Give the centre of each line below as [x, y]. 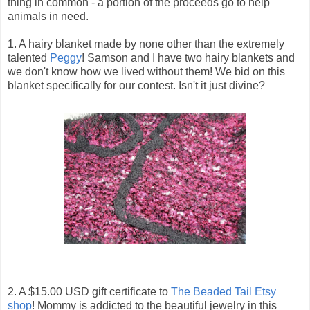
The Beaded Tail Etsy [224, 292]
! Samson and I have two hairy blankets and [188, 58]
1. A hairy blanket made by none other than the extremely [146, 44]
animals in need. [48, 17]
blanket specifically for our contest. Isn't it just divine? [136, 86]
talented [29, 58]
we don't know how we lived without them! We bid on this [146, 72]
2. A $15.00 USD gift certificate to [89, 292]
